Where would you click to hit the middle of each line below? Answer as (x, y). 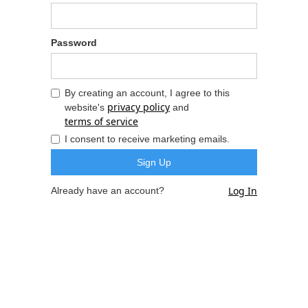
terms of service (101, 121)
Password (74, 43)
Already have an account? (108, 190)
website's (86, 107)
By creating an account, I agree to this (147, 93)
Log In (243, 191)
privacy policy (139, 107)
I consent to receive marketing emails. (147, 139)
